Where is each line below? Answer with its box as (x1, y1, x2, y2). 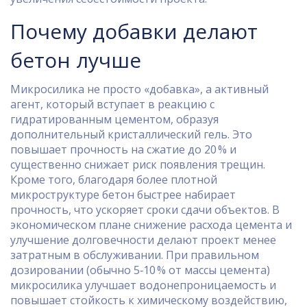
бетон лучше (10, 46, 141, 74)
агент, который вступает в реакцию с (10, 97, 214, 112)
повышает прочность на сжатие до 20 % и (10, 142, 236, 157)
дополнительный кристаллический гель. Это (10, 127, 252, 142)
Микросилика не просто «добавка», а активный (10, 82, 269, 97)
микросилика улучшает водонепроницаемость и (10, 278, 276, 293)
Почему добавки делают (10, 17, 258, 45)
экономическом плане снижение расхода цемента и (10, 217, 292, 232)
